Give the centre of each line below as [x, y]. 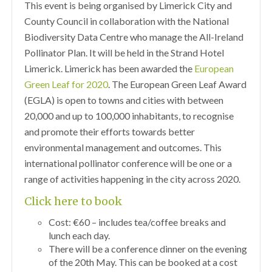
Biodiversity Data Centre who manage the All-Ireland [134, 37]
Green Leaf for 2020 [66, 84]
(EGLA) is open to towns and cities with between [124, 100]
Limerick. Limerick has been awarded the [110, 69]
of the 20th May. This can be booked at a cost [143, 262]
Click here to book [73, 202]
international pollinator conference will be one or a [128, 163]
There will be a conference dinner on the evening [148, 249]
